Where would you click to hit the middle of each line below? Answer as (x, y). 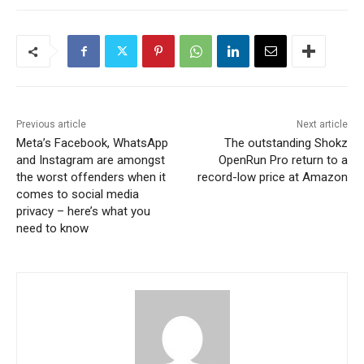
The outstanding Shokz (286, 143)
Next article (322, 125)
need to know (52, 229)
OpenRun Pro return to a (283, 160)
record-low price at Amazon (272, 178)
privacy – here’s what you (83, 212)
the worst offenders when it (91, 178)
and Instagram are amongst (91, 160)
